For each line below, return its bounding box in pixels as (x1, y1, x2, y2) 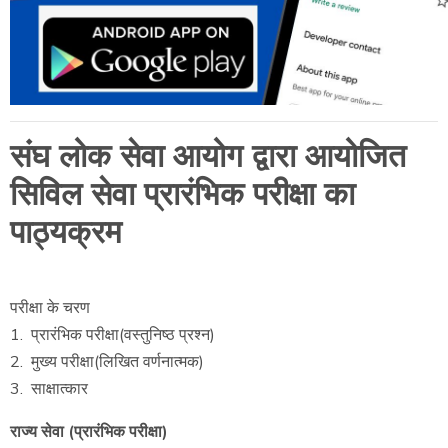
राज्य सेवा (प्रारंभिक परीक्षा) (10, 421, 168, 443)
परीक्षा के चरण (10, 297, 90, 319)
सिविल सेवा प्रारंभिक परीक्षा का (10, 173, 355, 216)
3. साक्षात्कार (10, 378, 88, 400)
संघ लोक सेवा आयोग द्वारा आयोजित (10, 135, 406, 178)
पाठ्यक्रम (10, 211, 131, 254)
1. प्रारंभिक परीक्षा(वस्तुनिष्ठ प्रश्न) (10, 324, 215, 346)
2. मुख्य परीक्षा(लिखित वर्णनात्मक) (10, 351, 204, 373)
